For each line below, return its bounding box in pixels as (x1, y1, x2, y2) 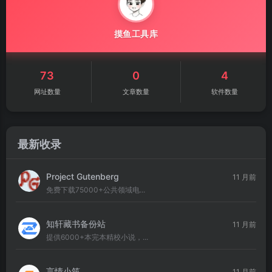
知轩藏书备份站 (46, 219, 106, 229)
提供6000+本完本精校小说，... (46, 233, 148, 242)
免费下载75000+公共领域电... (46, 185, 145, 195)
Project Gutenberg (46, 171, 119, 182)
